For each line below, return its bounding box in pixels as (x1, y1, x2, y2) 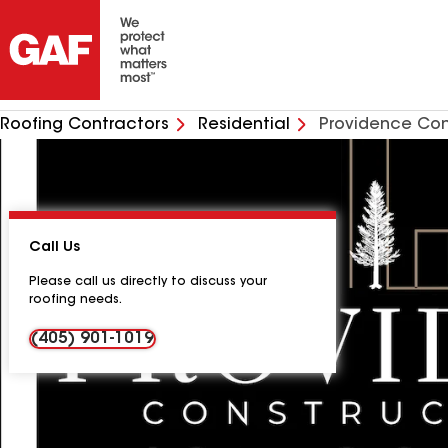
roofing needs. (29, 294, 122, 306)
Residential (198, 117, 290, 133)
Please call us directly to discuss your (29, 276, 267, 288)
